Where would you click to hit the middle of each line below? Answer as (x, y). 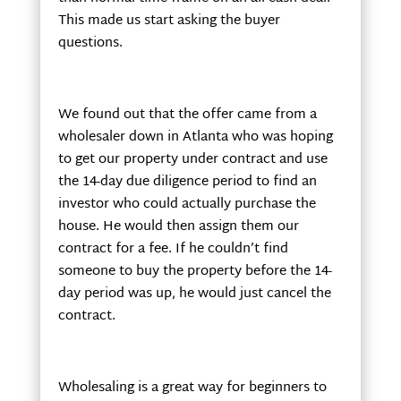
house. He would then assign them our (178, 227)
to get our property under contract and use (192, 160)
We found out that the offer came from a (187, 115)
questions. (90, 44)
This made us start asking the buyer (169, 21)
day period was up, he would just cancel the (194, 294)
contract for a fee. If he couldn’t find (173, 250)
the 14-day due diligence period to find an (187, 183)
